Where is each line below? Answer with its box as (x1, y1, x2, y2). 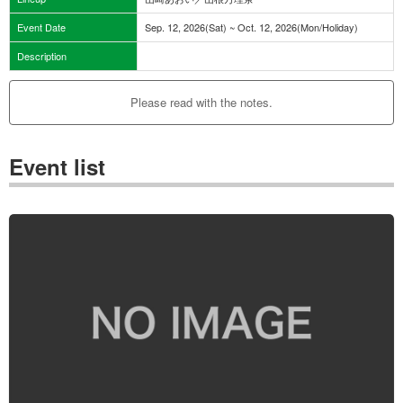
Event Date (17, 19, 66, 34)
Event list (9, 150, 105, 182)
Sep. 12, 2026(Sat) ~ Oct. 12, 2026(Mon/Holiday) (145, 19, 358, 34)
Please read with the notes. (130, 93, 273, 111)
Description (17, 48, 67, 63)
